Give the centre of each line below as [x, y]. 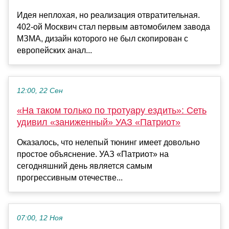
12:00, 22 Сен [40, 91]
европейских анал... [54, 51]
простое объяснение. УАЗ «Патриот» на [93, 154]
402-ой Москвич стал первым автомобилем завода [113, 27]
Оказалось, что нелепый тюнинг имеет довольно [108, 143]
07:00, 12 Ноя [40, 218]
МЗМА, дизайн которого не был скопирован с [102, 39]
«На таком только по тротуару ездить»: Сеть [112, 111]
